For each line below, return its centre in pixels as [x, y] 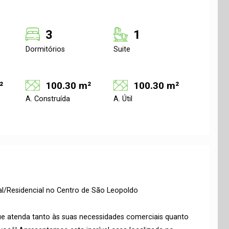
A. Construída [48, 99]
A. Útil [123, 99]
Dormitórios [45, 49]
